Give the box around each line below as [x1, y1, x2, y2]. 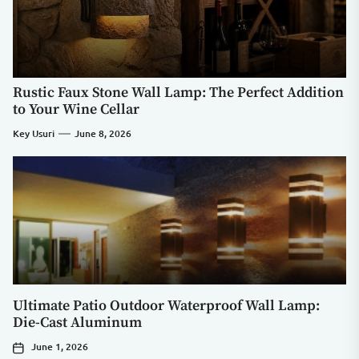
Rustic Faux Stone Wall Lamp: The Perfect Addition [13, 83, 344, 103]
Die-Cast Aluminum [13, 313, 142, 333]
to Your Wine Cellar [13, 100, 139, 119]
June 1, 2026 [31, 340, 88, 354]
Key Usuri [13, 127, 54, 141]
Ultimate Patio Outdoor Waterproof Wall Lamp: [13, 296, 320, 316]
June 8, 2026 [75, 127, 131, 141]
